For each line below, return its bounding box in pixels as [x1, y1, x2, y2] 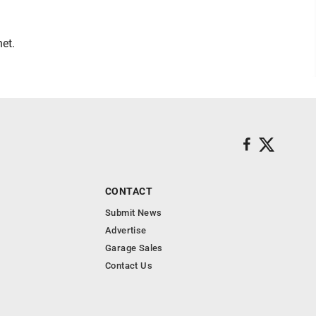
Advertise [105, 225, 147, 236]
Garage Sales [105, 243, 163, 253]
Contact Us [105, 260, 152, 271]
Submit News [105, 207, 162, 218]
